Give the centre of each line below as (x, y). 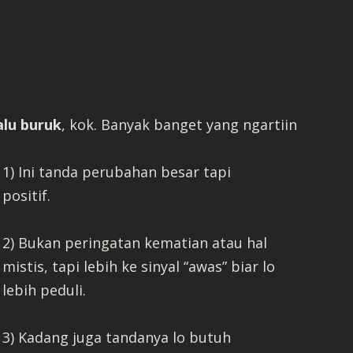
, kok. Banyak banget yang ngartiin (179, 124)
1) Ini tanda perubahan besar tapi (117, 172)
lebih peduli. (45, 290)
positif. (27, 195)
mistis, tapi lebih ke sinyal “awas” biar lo (139, 266)
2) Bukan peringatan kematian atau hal (135, 243)
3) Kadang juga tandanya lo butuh (117, 337)
